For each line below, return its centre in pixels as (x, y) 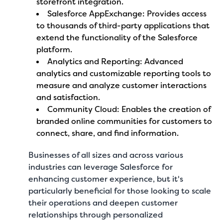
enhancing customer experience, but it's (106, 179)
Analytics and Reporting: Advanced (115, 61)
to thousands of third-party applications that (123, 26)
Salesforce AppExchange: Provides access (127, 14)
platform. (55, 50)
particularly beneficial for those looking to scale (120, 191)
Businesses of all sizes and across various (106, 155)
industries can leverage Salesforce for (101, 167)
